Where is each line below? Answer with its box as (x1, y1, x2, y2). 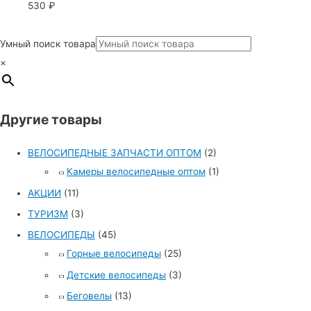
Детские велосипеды (67, 269, 166, 280)
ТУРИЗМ (28, 208, 68, 220)
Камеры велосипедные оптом (67, 166, 205, 178)
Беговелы (67, 290, 112, 302)
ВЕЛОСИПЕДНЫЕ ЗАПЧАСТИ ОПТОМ (28, 147, 201, 159)
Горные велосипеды (67, 248, 161, 260)
